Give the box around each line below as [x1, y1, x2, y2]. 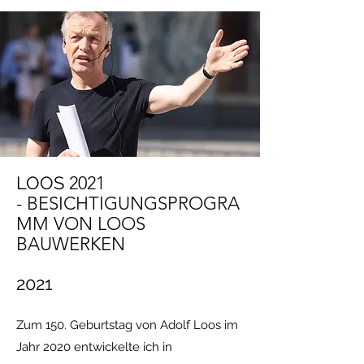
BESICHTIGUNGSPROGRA [27, 193, 240, 214]
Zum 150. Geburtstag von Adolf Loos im [16, 318, 238, 332]
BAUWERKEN [16, 233, 125, 255]
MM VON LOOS [16, 213, 145, 235]
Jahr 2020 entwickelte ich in [16, 340, 172, 354]
